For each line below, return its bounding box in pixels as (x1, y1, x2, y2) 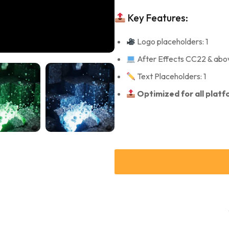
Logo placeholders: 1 (135, 36, 209, 47)
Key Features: (125, 12, 188, 24)
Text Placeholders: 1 (135, 71, 207, 81)
